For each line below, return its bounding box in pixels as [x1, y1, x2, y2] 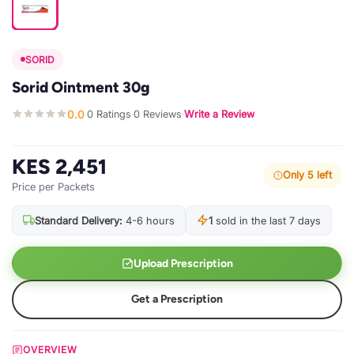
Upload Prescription [133, 256, 233, 270]
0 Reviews [134, 108, 182, 121]
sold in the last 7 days [213, 213, 321, 227]
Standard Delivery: [35, 213, 122, 227]
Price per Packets [12, 179, 95, 193]
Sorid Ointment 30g [12, 77, 150, 96]
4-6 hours [122, 213, 175, 227]
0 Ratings [87, 108, 131, 121]
